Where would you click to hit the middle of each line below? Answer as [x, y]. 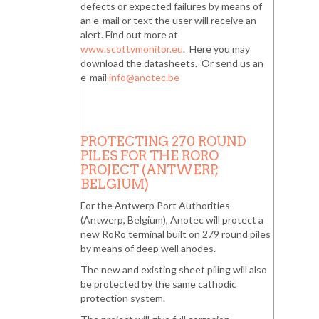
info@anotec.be [144, 78]
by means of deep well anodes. [148, 249]
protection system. [123, 298]
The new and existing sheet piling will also [174, 270]
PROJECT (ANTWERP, [149, 170]
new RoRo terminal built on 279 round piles [176, 234]
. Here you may [216, 49]
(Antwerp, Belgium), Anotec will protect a [172, 220]
